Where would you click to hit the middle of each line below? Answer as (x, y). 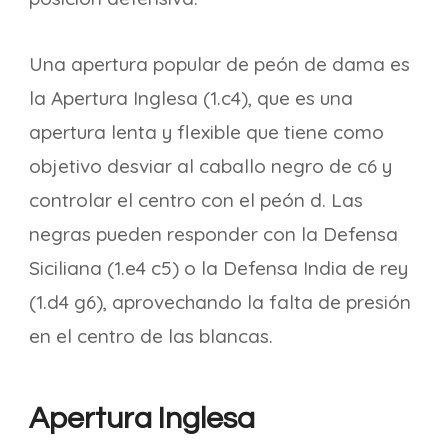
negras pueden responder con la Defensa (213, 234)
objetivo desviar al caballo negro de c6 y (210, 166)
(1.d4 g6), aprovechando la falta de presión (220, 302)
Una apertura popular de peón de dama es (219, 64)
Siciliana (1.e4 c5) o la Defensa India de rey (218, 268)
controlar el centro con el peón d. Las (196, 200)
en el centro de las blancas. (151, 336)
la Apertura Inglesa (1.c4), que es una (191, 98)
